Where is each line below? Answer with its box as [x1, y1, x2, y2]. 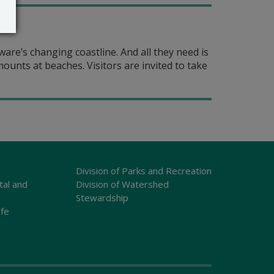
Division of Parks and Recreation [75, 165, 212, 177]
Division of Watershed [75, 178, 169, 190]
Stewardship [75, 191, 128, 204]
